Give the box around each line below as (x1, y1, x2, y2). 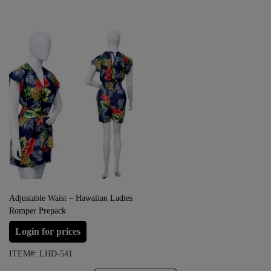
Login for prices (15, 226, 80, 237)
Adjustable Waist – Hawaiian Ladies (9, 193, 132, 203)
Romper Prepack (9, 206, 66, 215)
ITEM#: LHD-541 (9, 249, 73, 258)
